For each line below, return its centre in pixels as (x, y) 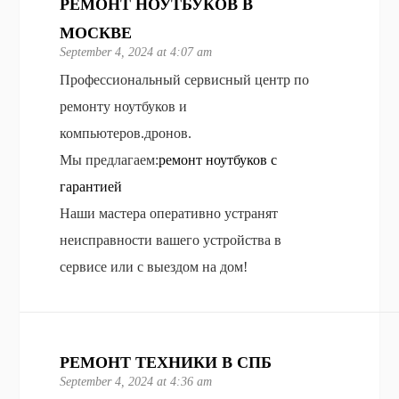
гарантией (91, 186)
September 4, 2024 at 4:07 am (136, 52)
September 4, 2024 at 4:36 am (136, 381)
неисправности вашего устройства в (171, 240)
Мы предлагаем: (110, 159)
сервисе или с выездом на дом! (154, 266)
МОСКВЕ (96, 33)
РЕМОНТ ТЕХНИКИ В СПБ (166, 362)
